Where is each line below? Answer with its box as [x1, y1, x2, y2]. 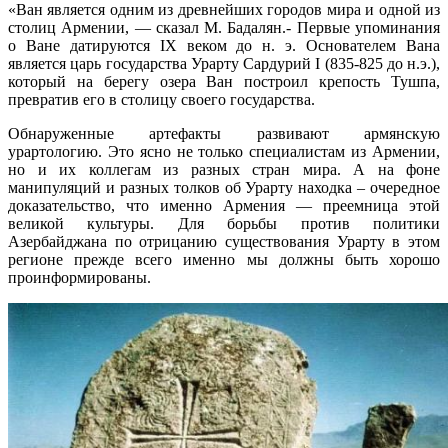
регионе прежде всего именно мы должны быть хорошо [8, 250, 440, 268]
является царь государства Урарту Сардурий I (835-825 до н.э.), [8, 54, 440, 72]
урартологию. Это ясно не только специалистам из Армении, [8, 142, 440, 160]
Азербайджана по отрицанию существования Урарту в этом [8, 232, 440, 250]
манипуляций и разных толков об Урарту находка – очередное [8, 178, 440, 196]
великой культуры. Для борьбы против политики [8, 214, 440, 232]
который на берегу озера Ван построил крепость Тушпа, [8, 72, 440, 90]
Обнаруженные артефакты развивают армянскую [8, 124, 440, 142]
